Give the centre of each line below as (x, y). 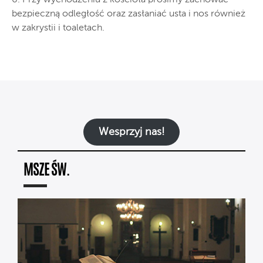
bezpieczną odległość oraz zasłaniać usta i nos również (129, 14)
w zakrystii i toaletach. (58, 28)
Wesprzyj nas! (131, 132)
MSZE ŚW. (47, 171)
